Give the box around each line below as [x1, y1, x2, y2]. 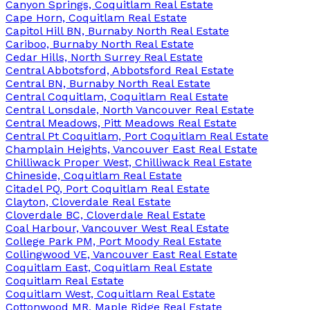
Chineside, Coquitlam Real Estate [6, 168, 182, 182]
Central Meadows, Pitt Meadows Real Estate [6, 116, 237, 129]
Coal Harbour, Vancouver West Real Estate [6, 221, 229, 235]
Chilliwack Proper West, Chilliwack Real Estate [6, 155, 252, 169]
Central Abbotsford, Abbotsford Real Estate [6, 63, 234, 77]
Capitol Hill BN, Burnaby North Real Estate [6, 24, 229, 37]
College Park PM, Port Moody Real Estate [6, 234, 221, 248]
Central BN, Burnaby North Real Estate [6, 76, 210, 90]
